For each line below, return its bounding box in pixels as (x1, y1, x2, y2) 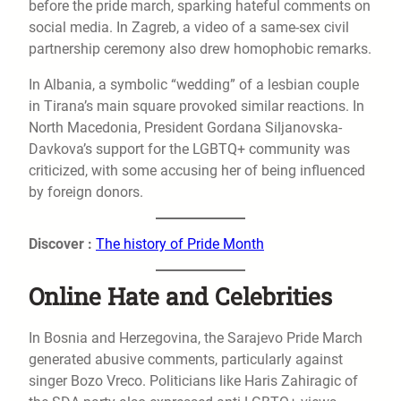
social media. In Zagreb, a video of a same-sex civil (29, 18, 349, 36)
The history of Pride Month (96, 235, 264, 252)
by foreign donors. (29, 183, 143, 200)
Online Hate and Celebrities (29, 279, 332, 311)
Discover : (29, 235, 96, 252)
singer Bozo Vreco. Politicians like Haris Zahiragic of (29, 371, 358, 389)
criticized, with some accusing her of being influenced (29, 161, 365, 179)
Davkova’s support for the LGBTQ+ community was (29, 140, 350, 158)
